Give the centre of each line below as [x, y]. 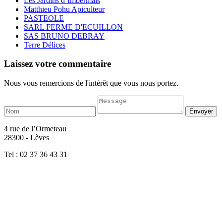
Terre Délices [45, 45]
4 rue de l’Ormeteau [35, 128]
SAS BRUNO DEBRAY [64, 36]
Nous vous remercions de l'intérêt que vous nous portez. [91, 83]
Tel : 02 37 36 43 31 [36, 154]
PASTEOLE [44, 18]
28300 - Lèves [27, 137]
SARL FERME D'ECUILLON [73, 27]
